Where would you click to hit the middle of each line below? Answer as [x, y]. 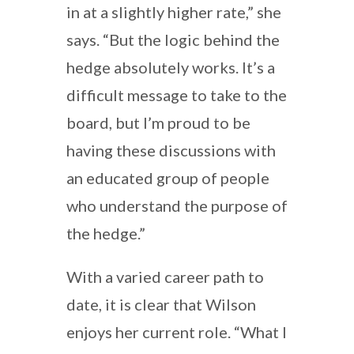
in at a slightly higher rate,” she [174, 11]
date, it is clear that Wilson [161, 304]
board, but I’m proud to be [158, 122]
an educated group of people [168, 177]
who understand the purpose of [177, 205]
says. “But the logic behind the [173, 39]
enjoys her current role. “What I [177, 331]
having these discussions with [171, 150]
